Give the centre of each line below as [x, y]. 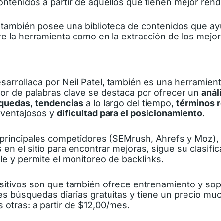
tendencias [59, 103]
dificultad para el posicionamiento [129, 113]
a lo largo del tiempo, [130, 103]
